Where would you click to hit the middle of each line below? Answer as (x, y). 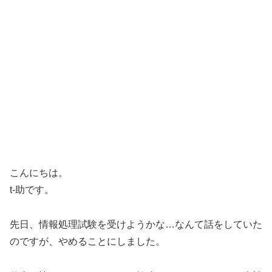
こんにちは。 (39, 173)
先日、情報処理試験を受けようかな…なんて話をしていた (136, 225)
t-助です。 (32, 190)
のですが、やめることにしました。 (87, 242)
